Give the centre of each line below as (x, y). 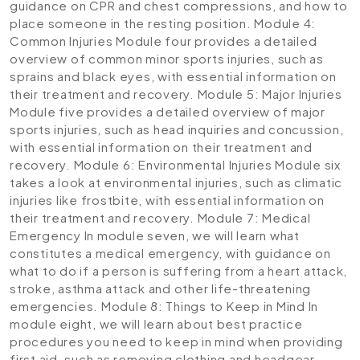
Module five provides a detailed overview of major (168, 111)
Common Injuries (61, 41)
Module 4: (285, 23)
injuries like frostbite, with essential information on (167, 200)
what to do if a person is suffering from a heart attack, (178, 270)
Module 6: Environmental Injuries (173, 164)
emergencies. (55, 306)
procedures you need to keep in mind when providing (176, 341)
